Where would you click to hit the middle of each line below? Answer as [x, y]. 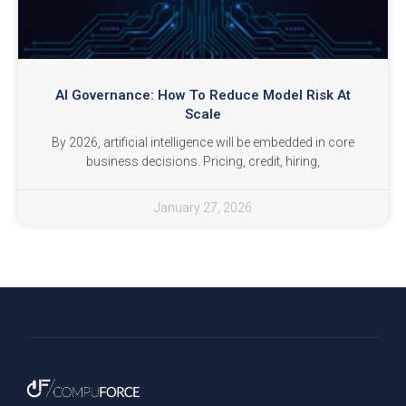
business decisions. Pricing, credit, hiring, [203, 162]
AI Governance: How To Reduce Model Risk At [203, 96]
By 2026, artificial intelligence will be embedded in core [203, 143]
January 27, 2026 [203, 208]
